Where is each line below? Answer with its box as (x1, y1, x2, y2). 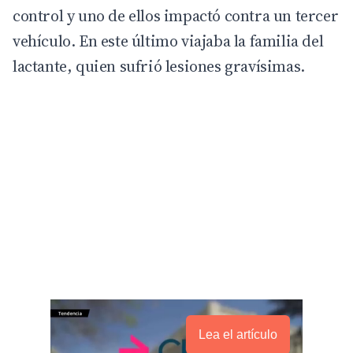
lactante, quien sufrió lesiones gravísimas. (13, 54, 305, 77)
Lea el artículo (199, 327, 277, 341)
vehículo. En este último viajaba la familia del (13, 29, 324, 52)
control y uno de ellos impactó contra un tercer (13, 4, 339, 27)
